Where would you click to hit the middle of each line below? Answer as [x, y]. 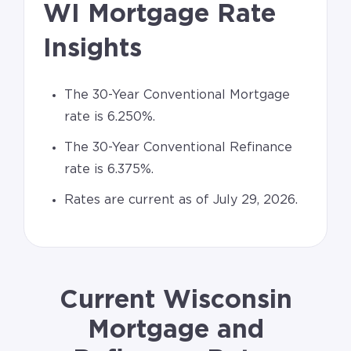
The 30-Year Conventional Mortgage [177, 94]
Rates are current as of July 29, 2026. [181, 200]
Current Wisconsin [175, 300]
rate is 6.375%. [109, 169]
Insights [92, 49]
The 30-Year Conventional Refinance [179, 147]
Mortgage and [175, 330]
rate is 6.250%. [110, 116]
